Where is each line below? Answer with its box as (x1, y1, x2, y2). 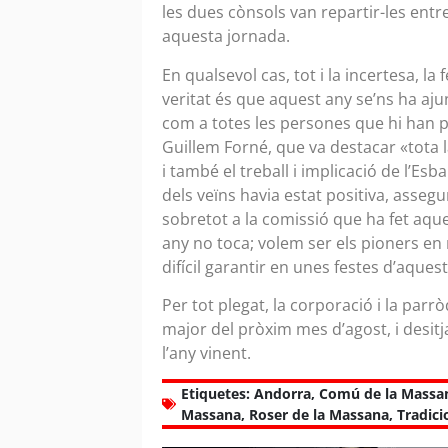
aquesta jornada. (162, 25, 294, 48)
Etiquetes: (181, 384, 250, 404)
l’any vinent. (162, 341, 255, 364)
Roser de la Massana (249, 405, 389, 425)
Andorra (254, 384, 311, 404)
